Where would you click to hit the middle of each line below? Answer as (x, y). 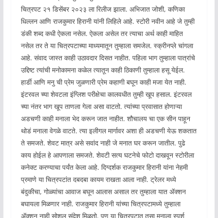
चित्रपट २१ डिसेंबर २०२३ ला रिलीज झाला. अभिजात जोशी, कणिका (103, 9)
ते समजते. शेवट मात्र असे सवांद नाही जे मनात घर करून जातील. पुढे (103, 143)
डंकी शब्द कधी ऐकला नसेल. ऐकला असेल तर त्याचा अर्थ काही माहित (102, 34)
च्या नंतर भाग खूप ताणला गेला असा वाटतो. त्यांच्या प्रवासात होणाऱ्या (101, 107)
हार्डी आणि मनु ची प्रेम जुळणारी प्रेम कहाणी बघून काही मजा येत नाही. (103, 82)
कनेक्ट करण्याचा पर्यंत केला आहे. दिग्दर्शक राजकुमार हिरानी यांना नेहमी (104, 167)
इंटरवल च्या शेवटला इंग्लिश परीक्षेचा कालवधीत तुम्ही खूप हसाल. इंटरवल (106, 94)
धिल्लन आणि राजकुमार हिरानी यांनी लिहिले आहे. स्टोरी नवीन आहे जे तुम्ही (108, 21)
